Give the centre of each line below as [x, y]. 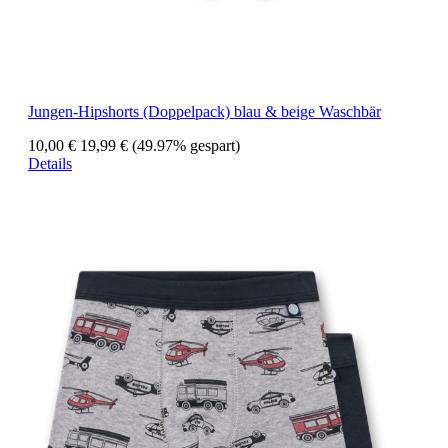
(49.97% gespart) [186, 146]
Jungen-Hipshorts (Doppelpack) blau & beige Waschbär [204, 112]
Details [50, 164]
